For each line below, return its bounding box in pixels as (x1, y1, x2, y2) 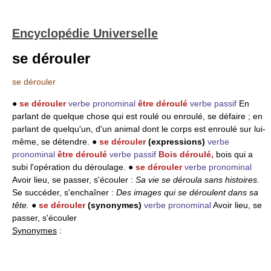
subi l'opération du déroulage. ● (12, 162, 135, 172)
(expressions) (146, 137, 205, 146)
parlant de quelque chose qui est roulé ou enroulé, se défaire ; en (12, 111, 263, 121)
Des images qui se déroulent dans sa (116, 188, 258, 197)
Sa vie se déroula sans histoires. (135, 175, 260, 184)
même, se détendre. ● (12, 137, 99, 146)
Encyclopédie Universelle (12, 27, 158, 40)
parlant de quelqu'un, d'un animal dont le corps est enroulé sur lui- (12, 124, 266, 134)
